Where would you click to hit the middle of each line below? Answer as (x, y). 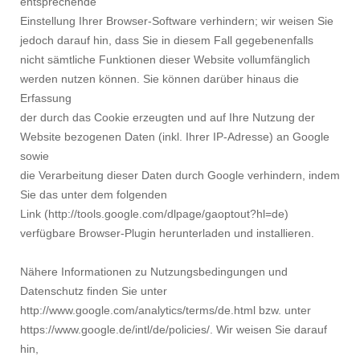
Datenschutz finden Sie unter (94, 291)
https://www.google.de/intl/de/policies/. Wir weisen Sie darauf (174, 330)
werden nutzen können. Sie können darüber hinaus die (160, 79)
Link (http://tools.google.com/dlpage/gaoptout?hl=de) (154, 214)
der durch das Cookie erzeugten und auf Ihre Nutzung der (168, 118)
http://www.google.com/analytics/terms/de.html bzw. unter (166, 311)
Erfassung (46, 98)
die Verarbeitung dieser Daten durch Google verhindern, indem (180, 176)
